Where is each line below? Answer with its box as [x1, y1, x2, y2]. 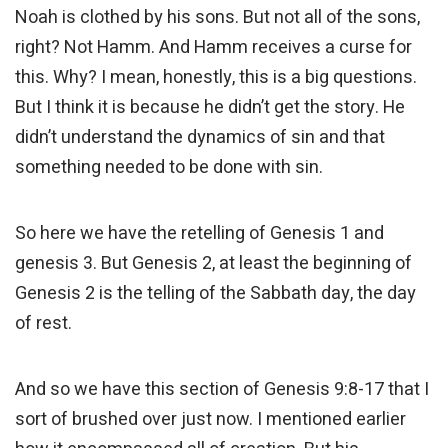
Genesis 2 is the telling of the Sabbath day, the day [15, 280, 416, 308]
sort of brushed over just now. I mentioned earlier [15, 406, 406, 434]
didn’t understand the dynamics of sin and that [15, 124, 385, 152]
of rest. [15, 310, 76, 338]
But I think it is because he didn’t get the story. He [15, 94, 405, 122]
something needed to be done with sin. [15, 154, 327, 182]
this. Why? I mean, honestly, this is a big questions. [15, 64, 417, 92]
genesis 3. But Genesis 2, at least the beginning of [15, 250, 412, 278]
